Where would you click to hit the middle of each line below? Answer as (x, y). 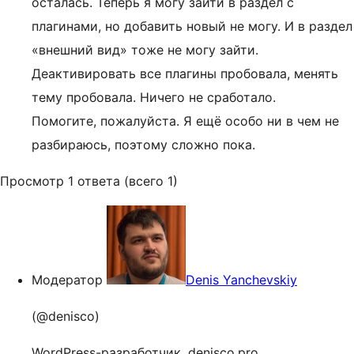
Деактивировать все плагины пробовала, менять (185, 73)
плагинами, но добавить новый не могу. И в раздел (192, 26)
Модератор (67, 280)
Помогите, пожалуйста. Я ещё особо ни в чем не (185, 121)
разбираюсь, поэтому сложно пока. (143, 145)
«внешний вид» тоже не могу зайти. (145, 50)
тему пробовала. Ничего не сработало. (154, 97)
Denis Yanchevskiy (241, 280)
